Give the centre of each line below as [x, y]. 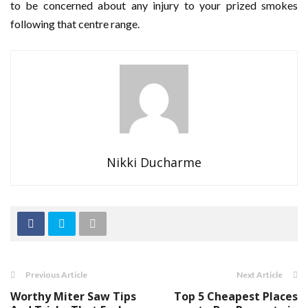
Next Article [260, 275]
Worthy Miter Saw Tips [73, 296]
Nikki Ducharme [154, 162]
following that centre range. [75, 24]
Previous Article [56, 275]
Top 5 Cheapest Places [236, 296]
